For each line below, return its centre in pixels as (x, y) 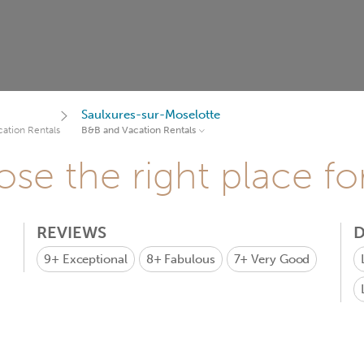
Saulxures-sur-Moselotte (151, 115)
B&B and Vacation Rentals (139, 130)
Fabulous (190, 259)
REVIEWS (71, 232)
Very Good (281, 259)
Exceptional (95, 259)
